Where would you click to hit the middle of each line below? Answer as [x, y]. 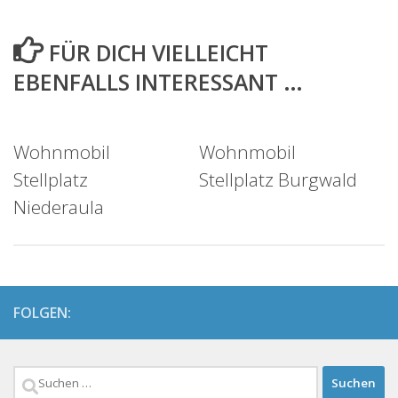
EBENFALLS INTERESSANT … [158, 82]
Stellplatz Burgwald [278, 180]
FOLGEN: [42, 313]
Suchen [44, 380]
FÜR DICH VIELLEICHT [159, 53]
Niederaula [59, 207]
